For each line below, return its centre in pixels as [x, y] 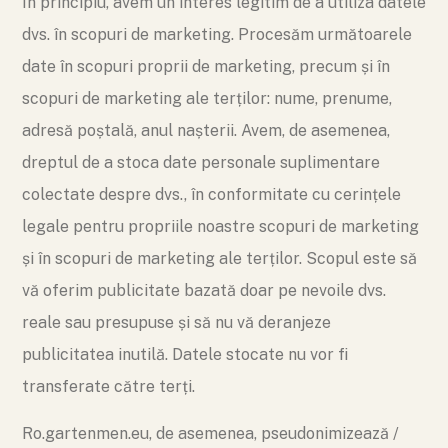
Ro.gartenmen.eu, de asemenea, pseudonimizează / [210, 433]
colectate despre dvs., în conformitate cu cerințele [211, 194]
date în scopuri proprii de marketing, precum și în [206, 66]
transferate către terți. [108, 386]
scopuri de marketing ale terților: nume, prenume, [207, 98]
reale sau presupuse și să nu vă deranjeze [176, 322]
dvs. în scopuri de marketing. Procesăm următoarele [217, 34]
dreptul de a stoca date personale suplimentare [201, 162]
